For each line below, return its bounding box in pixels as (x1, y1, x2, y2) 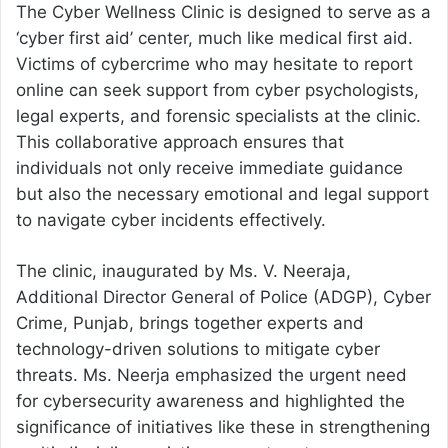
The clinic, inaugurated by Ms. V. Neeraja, (16, 260, 351, 281)
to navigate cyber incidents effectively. (16, 209, 326, 230)
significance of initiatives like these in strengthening (16, 416, 430, 437)
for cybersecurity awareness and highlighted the (16, 390, 405, 411)
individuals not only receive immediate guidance (16, 157, 403, 178)
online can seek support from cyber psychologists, (16, 79, 419, 100)
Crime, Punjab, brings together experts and (16, 312, 364, 333)
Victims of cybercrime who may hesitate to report (16, 53, 413, 74)
